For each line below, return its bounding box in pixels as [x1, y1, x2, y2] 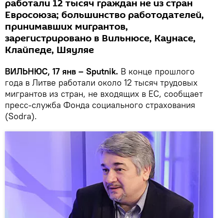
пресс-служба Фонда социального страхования [5, 99, 195, 110]
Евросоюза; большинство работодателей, [5, 8, 204, 22]
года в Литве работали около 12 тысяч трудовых [5, 77, 198, 88]
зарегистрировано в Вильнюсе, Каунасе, [5, 32, 196, 45]
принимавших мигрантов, [5, 20, 128, 34]
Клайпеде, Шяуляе [5, 43, 94, 57]
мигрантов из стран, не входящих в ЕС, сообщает [5, 88, 203, 99]
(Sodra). [5, 110, 37, 122]
